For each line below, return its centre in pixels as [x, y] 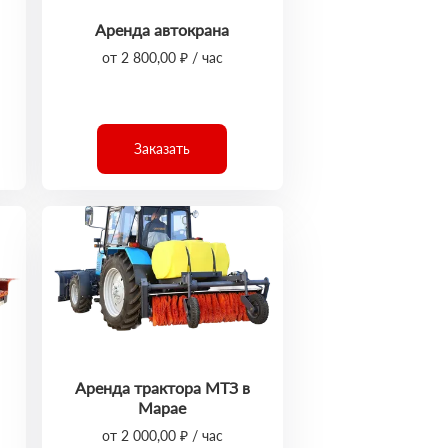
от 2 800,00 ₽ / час [162, 57]
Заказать [162, 148]
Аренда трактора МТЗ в [162, 387]
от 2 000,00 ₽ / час [162, 435]
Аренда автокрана [162, 29]
